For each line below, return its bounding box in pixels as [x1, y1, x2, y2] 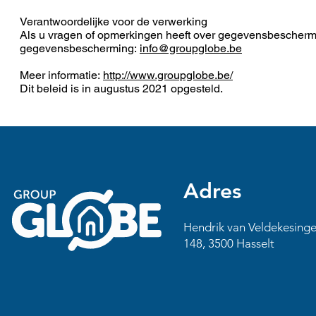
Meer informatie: [20, 68, 103, 82]
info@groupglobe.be [140, 42, 242, 55]
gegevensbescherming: [20, 42, 140, 55]
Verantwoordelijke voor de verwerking [20, 15, 207, 28]
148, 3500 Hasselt [183, 236, 275, 250]
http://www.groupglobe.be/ [103, 68, 233, 82]
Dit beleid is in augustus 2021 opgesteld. [20, 82, 223, 95]
